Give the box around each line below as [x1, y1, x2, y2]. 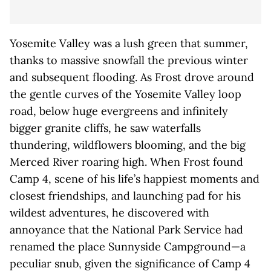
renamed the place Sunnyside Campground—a [10, 240, 246, 253]
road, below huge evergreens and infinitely [10, 104, 228, 118]
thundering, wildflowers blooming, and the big [10, 138, 246, 152]
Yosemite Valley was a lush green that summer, [10, 36, 248, 50]
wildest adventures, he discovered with [10, 206, 209, 220]
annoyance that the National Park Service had [10, 223, 243, 237]
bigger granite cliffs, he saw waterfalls [10, 121, 201, 135]
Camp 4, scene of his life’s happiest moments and [10, 172, 260, 186]
